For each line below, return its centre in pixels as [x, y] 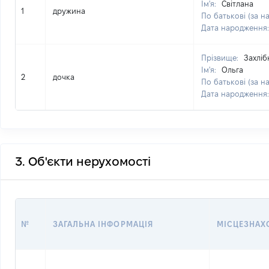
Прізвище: [221, 58]
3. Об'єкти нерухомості [83, 162]
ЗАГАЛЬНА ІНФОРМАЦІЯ [103, 224]
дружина [69, 11]
